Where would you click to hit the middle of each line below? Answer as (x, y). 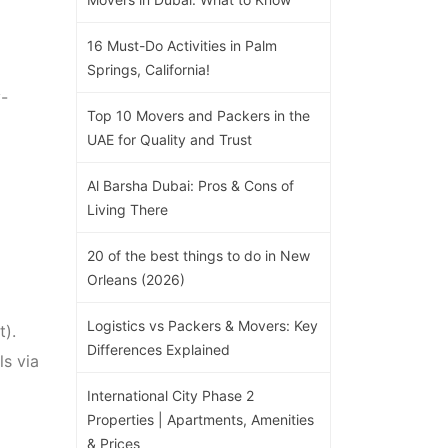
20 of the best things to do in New (198, 255)
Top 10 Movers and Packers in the (198, 115)
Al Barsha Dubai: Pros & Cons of (190, 185)
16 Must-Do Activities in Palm (182, 45)
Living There (127, 209)
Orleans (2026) (136, 279)
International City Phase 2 (170, 395)
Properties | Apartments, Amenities (200, 419)
